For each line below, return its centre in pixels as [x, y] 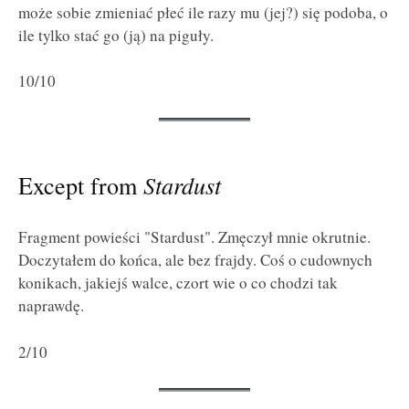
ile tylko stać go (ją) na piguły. [116, 35]
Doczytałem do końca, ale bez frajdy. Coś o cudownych [195, 260]
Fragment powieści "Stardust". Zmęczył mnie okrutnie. [194, 237]
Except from [81, 184]
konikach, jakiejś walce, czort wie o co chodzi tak [178, 283]
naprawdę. [51, 306]
